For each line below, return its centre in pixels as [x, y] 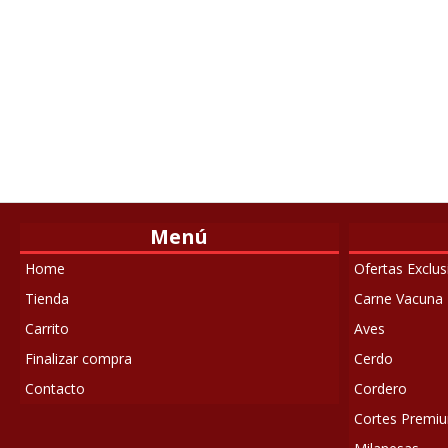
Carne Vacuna [398, 299]
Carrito [47, 329]
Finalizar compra [78, 359]
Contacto [55, 389]
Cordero [380, 389]
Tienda [47, 299]
